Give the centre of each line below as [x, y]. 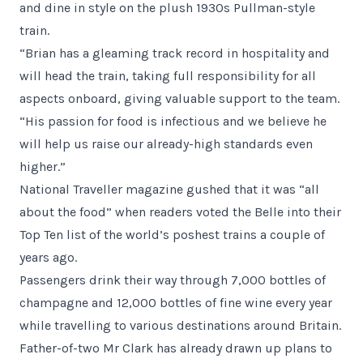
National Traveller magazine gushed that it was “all [169, 189]
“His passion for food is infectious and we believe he [173, 121]
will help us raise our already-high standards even [166, 144]
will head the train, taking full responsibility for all [168, 76]
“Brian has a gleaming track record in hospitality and [175, 53]
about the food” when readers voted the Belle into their [180, 212]
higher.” [43, 167]
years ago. [48, 257]
